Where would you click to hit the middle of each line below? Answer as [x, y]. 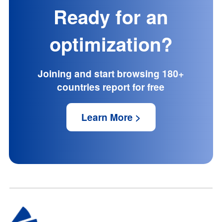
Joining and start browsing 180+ [111, 74]
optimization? [111, 44]
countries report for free [111, 87]
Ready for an [111, 17]
